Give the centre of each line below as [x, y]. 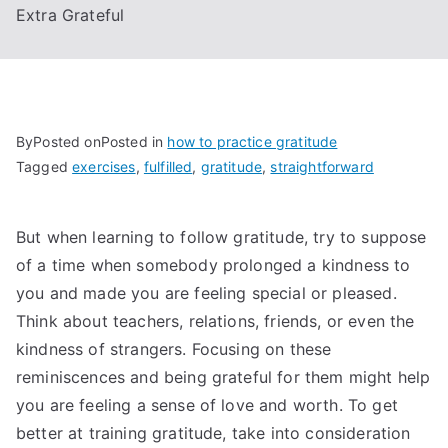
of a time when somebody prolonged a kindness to [213, 265]
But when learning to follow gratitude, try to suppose [221, 237]
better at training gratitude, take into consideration [213, 433]
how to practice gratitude [252, 141]
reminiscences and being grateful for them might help [223, 377]
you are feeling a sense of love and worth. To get [207, 405]
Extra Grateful [70, 15]
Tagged [44, 166]
